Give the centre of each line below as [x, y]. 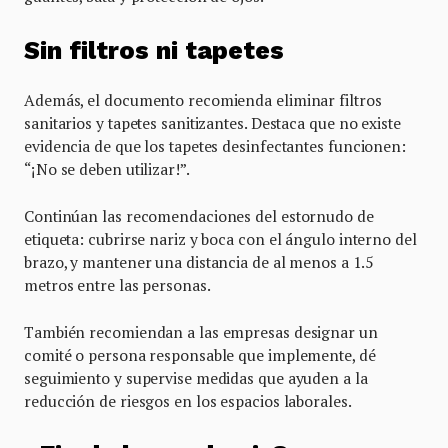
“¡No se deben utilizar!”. [107, 168]
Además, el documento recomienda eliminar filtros [203, 99]
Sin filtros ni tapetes [154, 50]
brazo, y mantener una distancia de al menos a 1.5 [198, 261]
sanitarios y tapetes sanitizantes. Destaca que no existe [212, 122]
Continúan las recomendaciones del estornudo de [199, 215]
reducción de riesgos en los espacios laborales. [188, 400]
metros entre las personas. [117, 284]
